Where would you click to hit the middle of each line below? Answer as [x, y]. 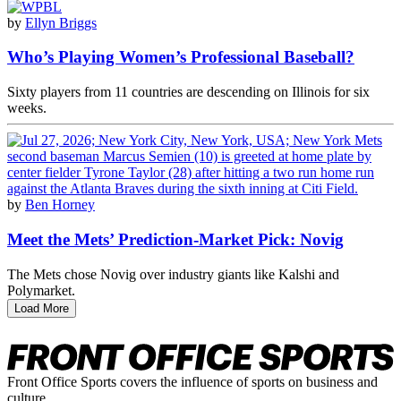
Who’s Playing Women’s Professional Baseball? [181, 57]
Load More [42, 308]
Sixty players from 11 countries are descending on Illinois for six [188, 92]
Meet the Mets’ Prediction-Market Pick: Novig [175, 239]
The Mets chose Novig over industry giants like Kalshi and [173, 274]
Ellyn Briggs [61, 22]
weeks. [27, 108]
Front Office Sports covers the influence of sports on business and [192, 381]
